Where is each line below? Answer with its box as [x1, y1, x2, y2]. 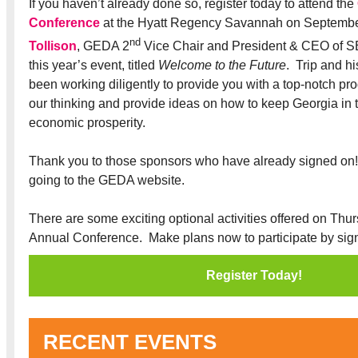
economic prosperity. [29, 116, 145, 130]
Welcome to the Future [158, 58, 286, 73]
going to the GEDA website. [29, 173, 188, 188]
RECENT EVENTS [43, 329, 217, 354]
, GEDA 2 [77, 39, 129, 54]
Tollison [29, 39, 77, 54]
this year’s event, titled [29, 58, 158, 73]
